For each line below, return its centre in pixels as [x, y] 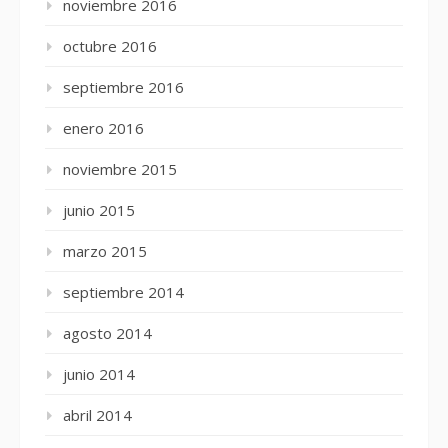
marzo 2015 [105, 251]
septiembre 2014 [123, 292]
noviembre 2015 [120, 169]
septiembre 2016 [123, 87]
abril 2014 [97, 415]
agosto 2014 [107, 333]
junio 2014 [99, 374]
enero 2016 [103, 128]
